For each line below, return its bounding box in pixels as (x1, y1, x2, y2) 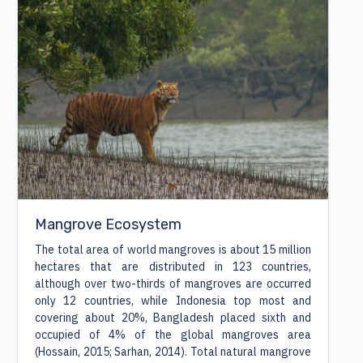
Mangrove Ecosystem (35, 214, 181, 233)
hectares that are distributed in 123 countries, (35, 258, 311, 274)
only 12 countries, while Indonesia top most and (35, 293, 311, 308)
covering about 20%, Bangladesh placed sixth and (35, 310, 311, 325)
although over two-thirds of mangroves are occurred (35, 275, 311, 291)
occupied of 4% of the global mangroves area (35, 327, 311, 342)
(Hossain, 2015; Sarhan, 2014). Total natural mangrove (35, 344, 311, 359)
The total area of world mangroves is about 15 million (35, 241, 311, 257)
